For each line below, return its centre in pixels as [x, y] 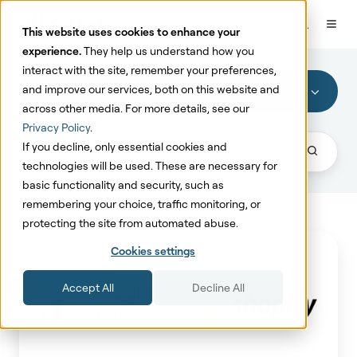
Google [41, 337]
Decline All [218, 288]
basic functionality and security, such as [123, 184]
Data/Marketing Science [108, 91]
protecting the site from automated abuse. [130, 223]
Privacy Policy [56, 127]
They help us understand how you [168, 51]
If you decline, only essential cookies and [125, 146]
